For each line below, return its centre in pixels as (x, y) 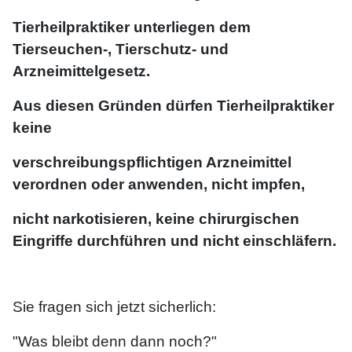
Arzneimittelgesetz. (81, 71)
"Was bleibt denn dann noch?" (115, 342)
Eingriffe (45, 241)
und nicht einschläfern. (253, 241)
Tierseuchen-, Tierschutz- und (121, 49)
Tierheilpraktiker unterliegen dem (132, 27)
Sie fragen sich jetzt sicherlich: (114, 307)
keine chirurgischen (227, 219)
